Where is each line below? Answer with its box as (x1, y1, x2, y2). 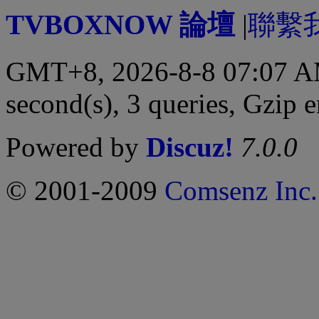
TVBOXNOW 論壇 (6, 9, 235, 41)
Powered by (6, 132, 146, 163)
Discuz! (146, 132, 234, 163)
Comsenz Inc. (164, 175, 318, 206)
